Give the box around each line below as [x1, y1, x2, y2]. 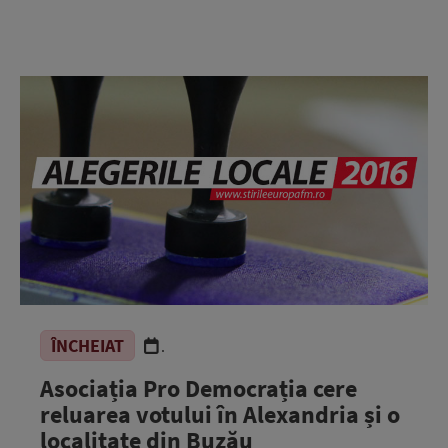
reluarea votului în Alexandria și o [40, 399, 400, 430]
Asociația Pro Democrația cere [40, 373, 357, 404]
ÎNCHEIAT [51, 334, 124, 357]
